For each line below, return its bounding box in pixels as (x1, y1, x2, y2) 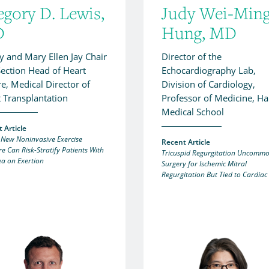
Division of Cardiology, (162, 77, 255, 90)
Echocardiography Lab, (162, 64, 256, 76)
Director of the (162, 50, 222, 62)
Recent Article (162, 136, 210, 147)
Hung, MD (162, 21, 237, 44)
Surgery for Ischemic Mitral (162, 158, 247, 169)
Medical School (162, 105, 224, 118)
